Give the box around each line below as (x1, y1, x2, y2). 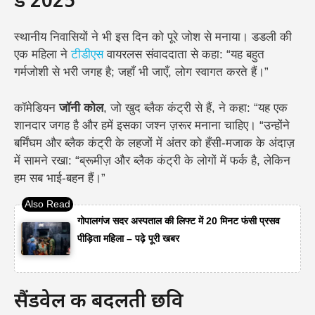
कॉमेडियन (14, 101, 59, 115)
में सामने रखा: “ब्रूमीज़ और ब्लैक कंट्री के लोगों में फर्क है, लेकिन (14, 153, 290, 167)
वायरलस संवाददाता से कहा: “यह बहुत (103, 48, 264, 62)
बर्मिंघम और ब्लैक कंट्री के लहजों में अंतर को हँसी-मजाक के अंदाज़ (14, 136, 295, 150)
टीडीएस (71, 48, 103, 62)
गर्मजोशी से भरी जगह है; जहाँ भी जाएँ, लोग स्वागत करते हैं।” (14, 65, 269, 79)
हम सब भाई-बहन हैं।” (14, 171, 105, 185)
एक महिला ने (14, 48, 71, 62)
